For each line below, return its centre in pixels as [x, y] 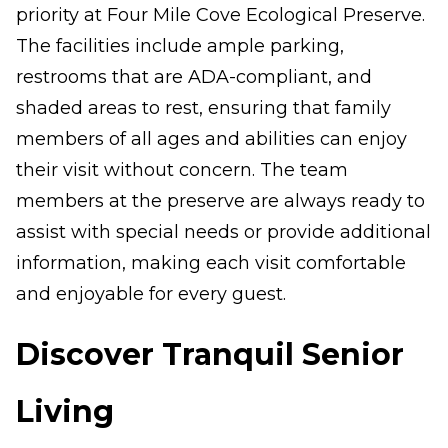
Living [65, 411]
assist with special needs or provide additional [223, 232]
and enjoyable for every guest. [151, 294]
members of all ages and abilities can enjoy [211, 139]
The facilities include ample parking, [180, 46]
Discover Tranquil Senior [210, 354]
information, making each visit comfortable [211, 263]
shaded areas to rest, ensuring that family [203, 108]
